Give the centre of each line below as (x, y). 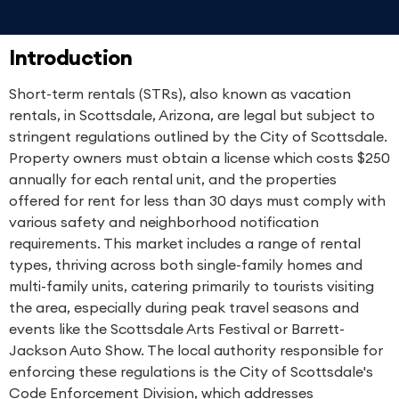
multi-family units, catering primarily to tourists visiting (191, 286)
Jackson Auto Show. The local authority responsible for (196, 350)
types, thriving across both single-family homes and (186, 265)
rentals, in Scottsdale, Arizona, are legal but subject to (192, 115)
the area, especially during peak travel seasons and (184, 307)
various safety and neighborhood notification (164, 222)
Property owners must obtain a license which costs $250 (199, 158)
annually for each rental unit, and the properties (173, 179)
